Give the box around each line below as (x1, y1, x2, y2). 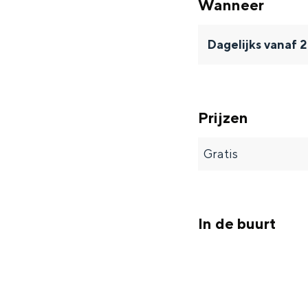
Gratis (203, 146, 238, 161)
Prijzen (198, 109, 248, 126)
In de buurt (198, 214, 276, 232)
